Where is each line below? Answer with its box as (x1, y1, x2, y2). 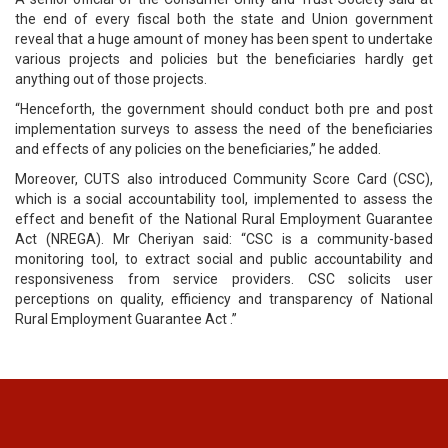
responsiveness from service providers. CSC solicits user (15, 271, 433, 287)
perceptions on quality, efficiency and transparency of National (15, 291, 433, 307)
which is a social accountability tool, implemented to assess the (15, 191, 433, 207)
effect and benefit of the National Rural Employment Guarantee (15, 211, 433, 227)
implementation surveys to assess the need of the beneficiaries (15, 121, 433, 137)
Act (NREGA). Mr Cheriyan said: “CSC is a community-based (15, 231, 433, 247)
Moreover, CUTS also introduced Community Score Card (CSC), (15, 171, 433, 187)
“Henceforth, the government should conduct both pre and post (15, 101, 433, 117)
